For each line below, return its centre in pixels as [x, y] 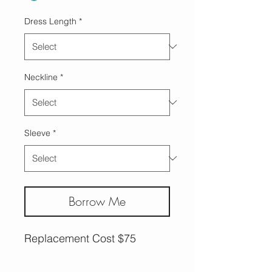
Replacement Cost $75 [80, 238]
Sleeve [37, 133]
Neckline [41, 77]
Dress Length [50, 21]
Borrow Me [97, 201]
